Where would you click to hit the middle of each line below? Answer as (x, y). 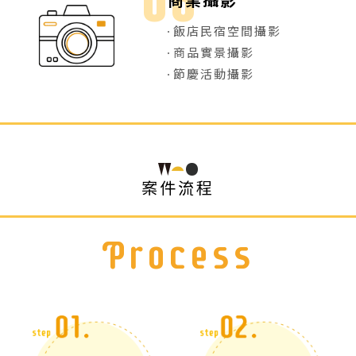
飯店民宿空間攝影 (228, 31)
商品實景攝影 (214, 52)
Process (178, 255)
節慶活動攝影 (214, 74)
